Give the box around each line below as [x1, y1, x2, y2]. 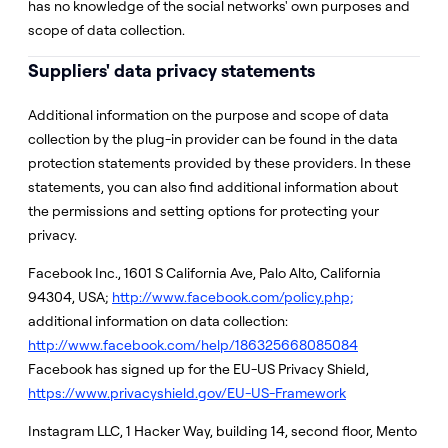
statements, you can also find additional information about [28, 178, 398, 196]
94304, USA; [28, 288, 112, 306]
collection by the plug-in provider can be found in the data [28, 130, 398, 148]
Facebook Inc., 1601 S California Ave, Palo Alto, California [28, 264, 381, 282]
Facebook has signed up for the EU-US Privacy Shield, [28, 360, 369, 378]
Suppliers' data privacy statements [28, 59, 315, 82]
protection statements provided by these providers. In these [28, 154, 411, 172]
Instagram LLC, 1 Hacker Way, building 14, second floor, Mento [28, 422, 417, 440]
